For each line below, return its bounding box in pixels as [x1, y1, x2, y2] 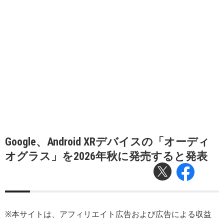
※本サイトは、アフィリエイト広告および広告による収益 [5, 209, 211, 219]
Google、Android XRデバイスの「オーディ [5, 135, 209, 148]
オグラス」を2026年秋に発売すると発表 [5, 150, 207, 162]
